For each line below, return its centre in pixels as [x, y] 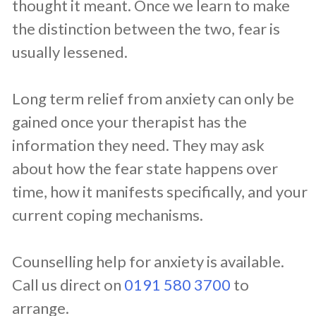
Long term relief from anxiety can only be [153, 99]
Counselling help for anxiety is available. [148, 262]
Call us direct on [68, 285]
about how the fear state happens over [145, 169]
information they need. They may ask [138, 145]
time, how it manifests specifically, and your [160, 192]
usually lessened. [70, 52]
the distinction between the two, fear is [146, 29]
